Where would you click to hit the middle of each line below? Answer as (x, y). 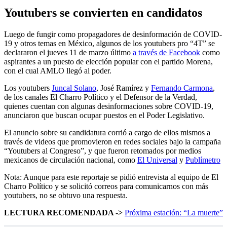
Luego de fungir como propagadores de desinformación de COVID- (113, 34)
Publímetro (203, 160)
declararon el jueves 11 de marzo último (68, 53)
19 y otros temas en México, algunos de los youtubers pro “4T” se (109, 44)
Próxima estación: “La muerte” (174, 213)
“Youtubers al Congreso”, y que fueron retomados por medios (103, 151)
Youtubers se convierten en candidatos (103, 13)
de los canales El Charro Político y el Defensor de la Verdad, (101, 97)
